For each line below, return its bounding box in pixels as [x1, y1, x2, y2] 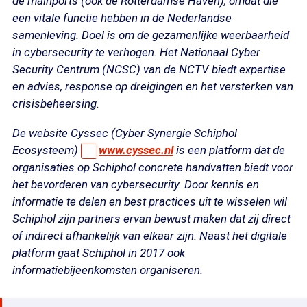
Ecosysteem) [12, 143, 81, 157]
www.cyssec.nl [99, 143, 173, 157]
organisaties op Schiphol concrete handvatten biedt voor [12, 160, 293, 174]
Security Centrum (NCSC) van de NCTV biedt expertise [12, 62, 286, 76]
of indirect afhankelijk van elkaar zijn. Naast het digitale [12, 229, 287, 243]
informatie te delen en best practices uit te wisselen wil [12, 195, 287, 208]
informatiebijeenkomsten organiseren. [12, 263, 203, 277]
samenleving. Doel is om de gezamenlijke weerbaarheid [12, 28, 289, 42]
